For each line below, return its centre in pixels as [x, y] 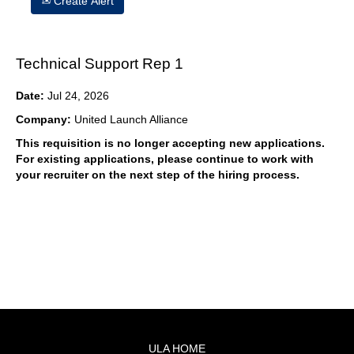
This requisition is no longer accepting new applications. [170, 143]
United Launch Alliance [131, 119]
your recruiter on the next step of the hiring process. [158, 175]
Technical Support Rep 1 [100, 64]
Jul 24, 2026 [78, 96]
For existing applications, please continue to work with [165, 159]
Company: [45, 119]
